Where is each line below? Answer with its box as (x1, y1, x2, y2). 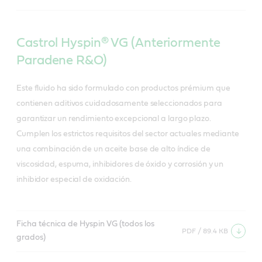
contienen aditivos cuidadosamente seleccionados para (16, 99, 222, 108)
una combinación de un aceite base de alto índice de (16, 145, 211, 154)
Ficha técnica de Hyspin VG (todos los (16, 220, 154, 229)
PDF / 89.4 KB (182, 227, 228, 235)
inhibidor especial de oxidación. (16, 175, 132, 184)
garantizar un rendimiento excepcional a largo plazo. (16, 115, 211, 123)
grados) (16, 233, 46, 242)
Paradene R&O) (16, 54, 107, 67)
